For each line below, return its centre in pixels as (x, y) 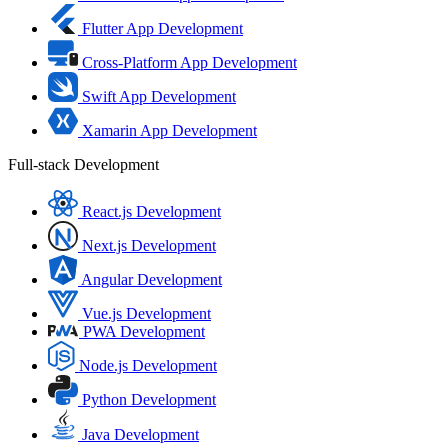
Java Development (140, 434)
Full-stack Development (83, 164)
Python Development (149, 399)
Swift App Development (159, 96)
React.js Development (151, 211)
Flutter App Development (162, 28)
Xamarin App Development (169, 130)
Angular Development (151, 279)
